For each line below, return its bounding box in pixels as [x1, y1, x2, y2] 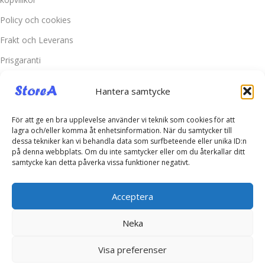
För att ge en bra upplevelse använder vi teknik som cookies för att [12, 115, 235, 125]
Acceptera [112, 190, 153, 202]
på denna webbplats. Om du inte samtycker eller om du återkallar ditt [12, 147, 245, 157]
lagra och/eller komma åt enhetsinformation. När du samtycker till [12, 125, 232, 135]
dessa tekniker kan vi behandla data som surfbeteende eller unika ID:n [12, 136, 247, 146]
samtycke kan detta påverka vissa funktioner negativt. [12, 157, 190, 167]
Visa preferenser [98, 243, 167, 256]
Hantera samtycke [95, 85, 170, 97]
